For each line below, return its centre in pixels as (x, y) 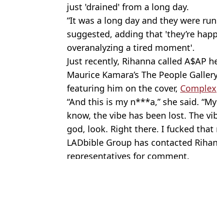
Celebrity (144, 178)
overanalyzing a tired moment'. (131, 47)
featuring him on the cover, (124, 88)
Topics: (80, 178)
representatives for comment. (128, 156)
